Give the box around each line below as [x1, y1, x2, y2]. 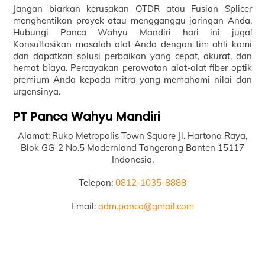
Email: [71, 200, 98, 212]
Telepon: [79, 177, 115, 189]
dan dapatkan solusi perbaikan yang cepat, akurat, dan [13, 50, 252, 62]
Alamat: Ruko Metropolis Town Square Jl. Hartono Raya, [18, 130, 247, 141]
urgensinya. [13, 86, 61, 98]
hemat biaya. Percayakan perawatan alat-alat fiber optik [13, 62, 252, 74]
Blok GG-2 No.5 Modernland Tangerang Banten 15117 [21, 141, 244, 153]
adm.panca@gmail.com [98, 200, 194, 212]
